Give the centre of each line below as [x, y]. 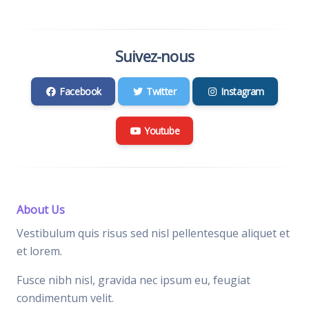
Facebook [81, 92]
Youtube [162, 131]
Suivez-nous [154, 57]
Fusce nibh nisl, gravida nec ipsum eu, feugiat [133, 280]
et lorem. [39, 251]
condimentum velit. [65, 298]
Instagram [242, 92]
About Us [41, 210]
